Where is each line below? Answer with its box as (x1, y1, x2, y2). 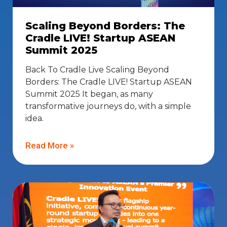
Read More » (25, 140, 74, 151)
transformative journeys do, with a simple (25, 101, 191, 111)
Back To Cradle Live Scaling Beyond (25, 65, 169, 75)
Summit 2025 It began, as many (25, 89, 153, 99)
